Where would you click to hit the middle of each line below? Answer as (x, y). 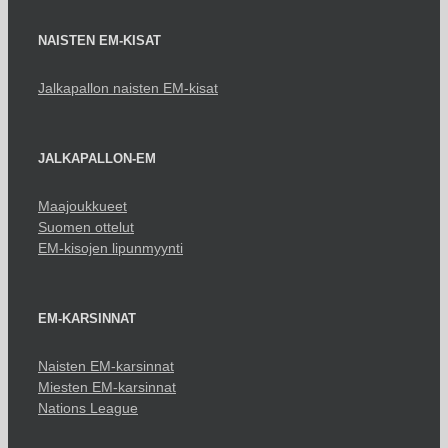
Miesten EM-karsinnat (107, 386)
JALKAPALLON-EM (97, 158)
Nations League (88, 407)
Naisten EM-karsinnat (106, 365)
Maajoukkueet (82, 205)
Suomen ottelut (86, 226)
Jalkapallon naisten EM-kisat (128, 87)
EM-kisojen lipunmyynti (110, 247)
